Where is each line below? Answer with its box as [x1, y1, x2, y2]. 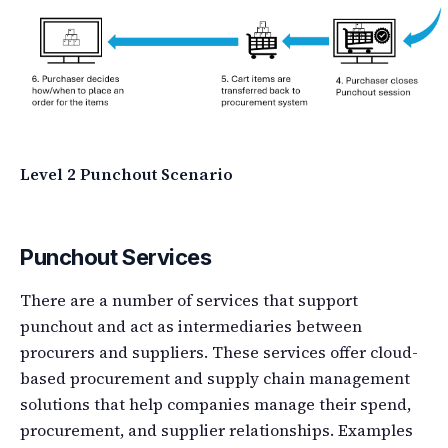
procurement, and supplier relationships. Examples [20, 419, 413, 442]
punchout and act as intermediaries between [20, 315, 362, 338]
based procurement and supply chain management [20, 367, 410, 390]
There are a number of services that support [20, 289, 358, 312]
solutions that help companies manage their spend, [20, 393, 411, 416]
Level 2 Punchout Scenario [20, 163, 233, 186]
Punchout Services [20, 244, 212, 271]
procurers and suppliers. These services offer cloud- [20, 341, 418, 364]
